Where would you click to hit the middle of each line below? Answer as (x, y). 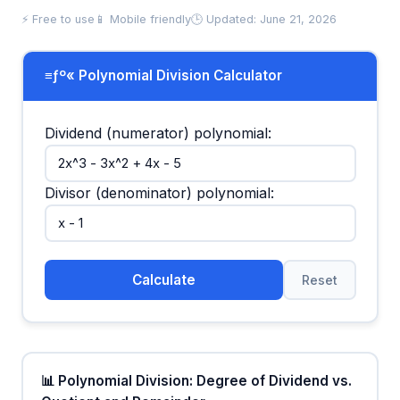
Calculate (163, 279)
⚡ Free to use (58, 19)
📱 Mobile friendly (143, 19)
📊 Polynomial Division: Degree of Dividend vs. (196, 381)
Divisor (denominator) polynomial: (159, 192)
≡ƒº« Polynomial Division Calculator (163, 76)
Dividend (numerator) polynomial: (158, 133)
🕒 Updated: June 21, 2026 (264, 19)
